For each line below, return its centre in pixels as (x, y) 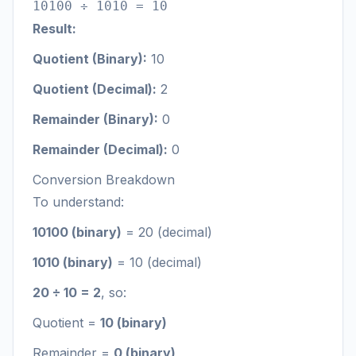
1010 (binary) (73, 262)
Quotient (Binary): (90, 59)
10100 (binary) (77, 232)
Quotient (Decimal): (95, 89)
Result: (54, 29)
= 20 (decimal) (167, 232)
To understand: (78, 202)
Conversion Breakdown (104, 180)
